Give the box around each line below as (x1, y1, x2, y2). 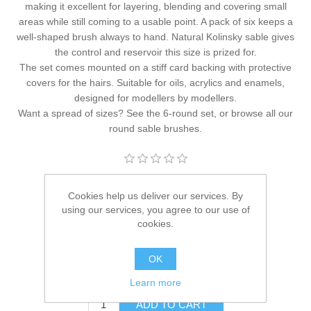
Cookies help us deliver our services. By (68, 190, 243, 201)
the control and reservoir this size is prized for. (54, 46, 257, 58)
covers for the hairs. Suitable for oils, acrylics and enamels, (26, 76, 285, 88)
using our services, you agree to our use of (61, 203, 250, 215)
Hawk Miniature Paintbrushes (124, 180, 252, 192)
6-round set (163, 107, 214, 119)
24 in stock (158, 205, 205, 217)
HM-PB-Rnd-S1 (134, 237, 202, 249)
